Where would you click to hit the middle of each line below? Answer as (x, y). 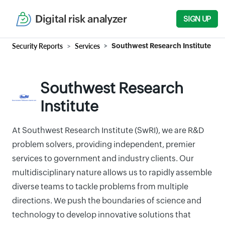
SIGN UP (197, 19)
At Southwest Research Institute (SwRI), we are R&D (108, 130)
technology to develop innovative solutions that (101, 215)
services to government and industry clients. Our (103, 158)
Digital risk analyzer (81, 19)
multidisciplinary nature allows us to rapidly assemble (112, 173)
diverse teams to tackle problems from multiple (100, 187)
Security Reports (37, 46)
